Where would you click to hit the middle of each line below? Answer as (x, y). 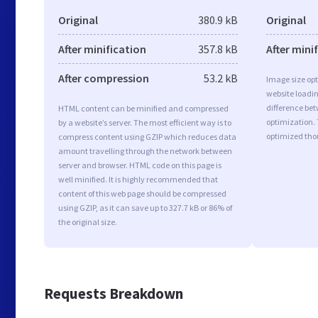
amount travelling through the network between (145, 151)
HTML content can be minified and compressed (143, 108)
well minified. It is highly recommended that (138, 179)
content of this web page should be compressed (142, 193)
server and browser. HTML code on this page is (140, 165)
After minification (102, 49)
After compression (104, 78)
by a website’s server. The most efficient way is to (145, 122)
